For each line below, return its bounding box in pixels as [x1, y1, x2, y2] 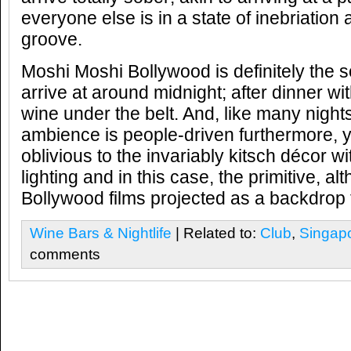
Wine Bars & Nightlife [30, 224, 172, 241]
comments [30, 245, 100, 262]
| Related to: [172, 224, 260, 241]
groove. [21, 30, 82, 49]
